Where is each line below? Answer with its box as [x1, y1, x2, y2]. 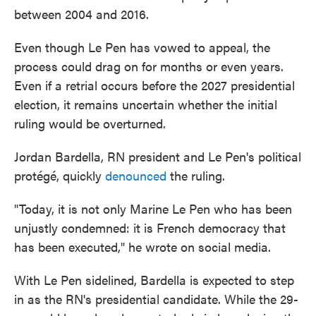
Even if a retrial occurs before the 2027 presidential [14, 76, 295, 94]
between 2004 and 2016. [14, 5, 149, 23]
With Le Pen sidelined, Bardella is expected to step [14, 271, 294, 288]
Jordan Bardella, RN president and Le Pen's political [14, 147, 301, 165]
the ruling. [166, 166, 225, 184]
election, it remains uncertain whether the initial [14, 95, 277, 113]
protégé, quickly [14, 166, 105, 184]
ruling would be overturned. [14, 114, 166, 132]
